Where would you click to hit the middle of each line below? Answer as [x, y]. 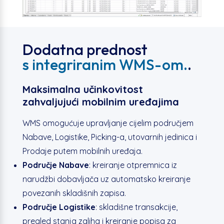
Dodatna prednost [85, 50]
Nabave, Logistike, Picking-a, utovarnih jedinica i [109, 137]
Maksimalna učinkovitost [82, 89]
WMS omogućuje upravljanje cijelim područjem [108, 123]
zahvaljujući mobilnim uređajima [100, 102]
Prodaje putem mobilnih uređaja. [82, 151]
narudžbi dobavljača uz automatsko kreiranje [106, 179]
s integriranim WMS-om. [105, 65]
